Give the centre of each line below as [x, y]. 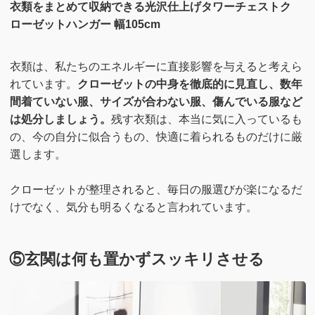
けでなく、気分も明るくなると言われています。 [133, 207]
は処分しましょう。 [60, 119]
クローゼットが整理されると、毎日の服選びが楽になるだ [156, 189]
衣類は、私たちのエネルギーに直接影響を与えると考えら [156, 66]
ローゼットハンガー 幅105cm [85, 25]
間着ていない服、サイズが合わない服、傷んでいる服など [156, 101]
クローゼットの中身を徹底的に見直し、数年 [189, 84]
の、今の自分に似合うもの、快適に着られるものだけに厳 [156, 136]
